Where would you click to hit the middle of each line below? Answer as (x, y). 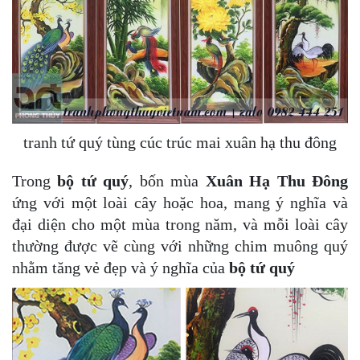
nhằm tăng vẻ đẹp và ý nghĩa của (121, 268)
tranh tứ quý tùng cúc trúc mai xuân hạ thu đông (180, 143)
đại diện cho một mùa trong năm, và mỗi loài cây (180, 225)
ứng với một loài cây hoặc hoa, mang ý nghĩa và (180, 203)
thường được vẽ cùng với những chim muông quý (180, 246)
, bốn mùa (167, 181)
